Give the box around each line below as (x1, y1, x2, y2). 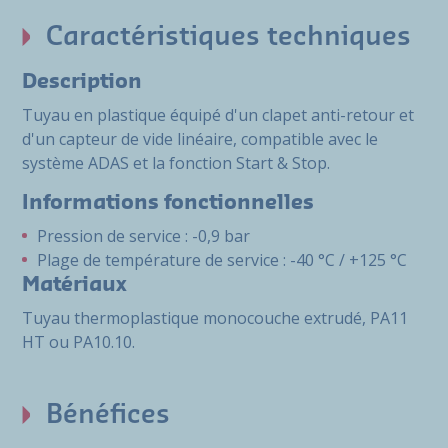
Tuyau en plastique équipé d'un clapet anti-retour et (22, 104, 414, 126)
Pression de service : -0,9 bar (37, 225, 250, 247)
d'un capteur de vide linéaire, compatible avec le (22, 128, 378, 150)
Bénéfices (46, 402, 170, 428)
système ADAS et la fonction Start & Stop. (22, 152, 330, 174)
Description (22, 72, 142, 92)
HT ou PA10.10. (22, 331, 135, 353)
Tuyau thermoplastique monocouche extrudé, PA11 (22, 307, 408, 329)
